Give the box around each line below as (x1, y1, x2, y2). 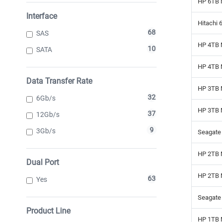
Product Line (26, 206, 70, 216)
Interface (26, 11, 57, 21)
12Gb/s (36, 110, 59, 118)
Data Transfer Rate (26, 76, 92, 86)
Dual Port (26, 157, 59, 167)
